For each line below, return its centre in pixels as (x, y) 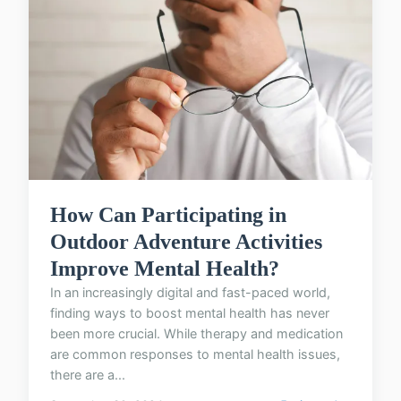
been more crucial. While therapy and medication (196, 333)
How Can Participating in (168, 214)
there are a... (88, 374)
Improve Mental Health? (165, 268)
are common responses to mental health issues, (195, 354)
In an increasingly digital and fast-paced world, (190, 292)
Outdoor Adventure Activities (186, 241)
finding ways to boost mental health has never (190, 312)
